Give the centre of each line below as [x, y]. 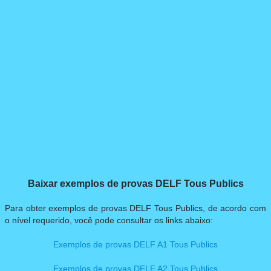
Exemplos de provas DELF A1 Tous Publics [135, 245]
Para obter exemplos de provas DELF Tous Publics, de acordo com [135, 208]
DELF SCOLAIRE [48, 24]
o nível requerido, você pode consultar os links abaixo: [109, 220]
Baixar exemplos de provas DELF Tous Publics [135, 184]
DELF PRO [36, 63]
